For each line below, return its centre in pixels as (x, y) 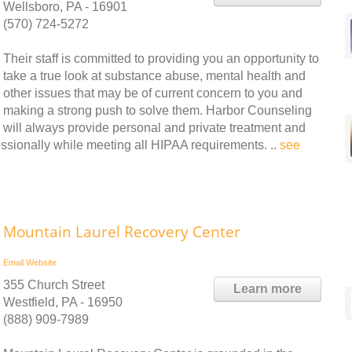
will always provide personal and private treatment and (154, 128)
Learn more (268, 289)
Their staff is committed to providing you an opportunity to (161, 59)
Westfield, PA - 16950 (63, 302)
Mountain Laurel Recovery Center (122, 232)
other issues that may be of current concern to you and (153, 93)
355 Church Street (54, 285)
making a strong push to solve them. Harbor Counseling (158, 110)
